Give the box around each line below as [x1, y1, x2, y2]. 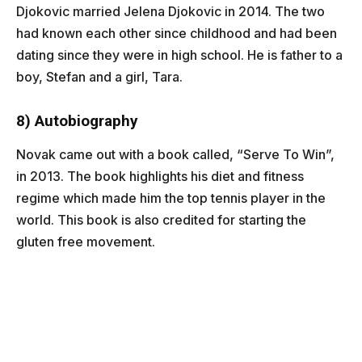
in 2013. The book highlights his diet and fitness [16, 167, 304, 184]
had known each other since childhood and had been [16, 24, 337, 41]
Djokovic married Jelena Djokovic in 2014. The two [16, 2, 325, 19]
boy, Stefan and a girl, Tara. [16, 68, 183, 85]
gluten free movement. [16, 233, 155, 250]
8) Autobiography [16, 111, 138, 130]
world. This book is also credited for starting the [16, 211, 306, 228]
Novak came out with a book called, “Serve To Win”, [16, 145, 335, 162]
